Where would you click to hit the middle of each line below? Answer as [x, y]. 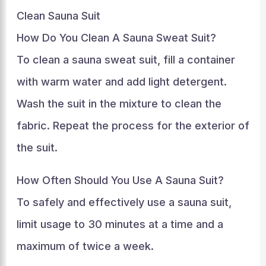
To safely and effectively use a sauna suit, [124, 202]
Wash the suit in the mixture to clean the [119, 103]
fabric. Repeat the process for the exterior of [133, 125]
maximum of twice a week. [85, 246]
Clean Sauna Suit [58, 15]
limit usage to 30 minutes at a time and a [120, 224]
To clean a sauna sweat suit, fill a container [126, 59]
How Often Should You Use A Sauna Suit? [120, 180]
